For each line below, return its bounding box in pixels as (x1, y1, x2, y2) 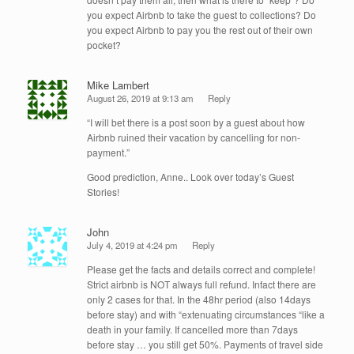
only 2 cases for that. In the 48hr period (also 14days (87, 292, 311, 306)
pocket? (87, 38, 121, 52)
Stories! (87, 185, 119, 199)
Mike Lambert (87, 77, 149, 93)
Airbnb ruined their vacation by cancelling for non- (87, 130, 300, 145)
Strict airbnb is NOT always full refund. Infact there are (87, 277, 316, 291)
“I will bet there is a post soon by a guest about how (87, 115, 305, 130)
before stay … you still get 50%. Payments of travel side (87, 337, 323, 351)
